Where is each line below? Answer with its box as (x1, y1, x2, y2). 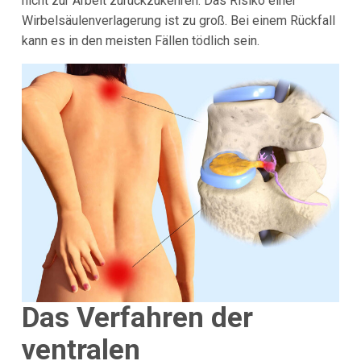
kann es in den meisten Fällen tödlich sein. (21, 32, 259, 48)
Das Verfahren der (21, 301, 253, 334)
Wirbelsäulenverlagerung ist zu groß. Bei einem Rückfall (21, 12, 335, 28)
